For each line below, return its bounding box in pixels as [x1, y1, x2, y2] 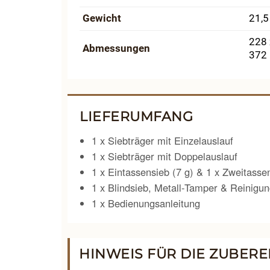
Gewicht [83, 13, 121, 24]
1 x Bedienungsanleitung [92, 196, 200, 210]
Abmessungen [83, 43, 150, 54]
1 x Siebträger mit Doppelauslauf [92, 149, 237, 163]
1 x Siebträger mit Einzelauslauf [92, 133, 233, 148]
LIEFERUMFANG [80, 108, 193, 125]
